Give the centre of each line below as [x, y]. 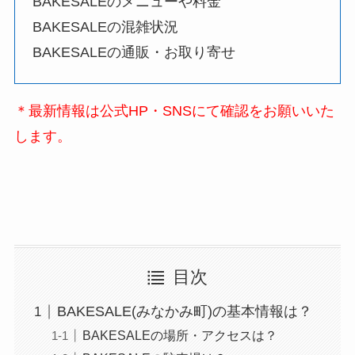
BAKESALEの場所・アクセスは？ [179, 336]
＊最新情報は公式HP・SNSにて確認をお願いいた [174, 111]
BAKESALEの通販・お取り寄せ [134, 53]
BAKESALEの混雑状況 [106, 27]
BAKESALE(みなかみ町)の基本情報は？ [184, 312]
